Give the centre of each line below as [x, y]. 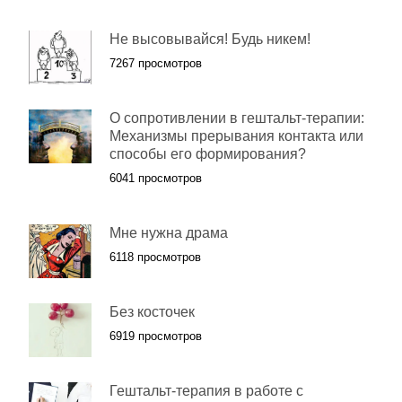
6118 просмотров [155, 257]
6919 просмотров [156, 336]
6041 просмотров [156, 178]
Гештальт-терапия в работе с [206, 391]
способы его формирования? [208, 154]
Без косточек [152, 312]
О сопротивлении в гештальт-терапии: [237, 118]
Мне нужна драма [169, 233]
